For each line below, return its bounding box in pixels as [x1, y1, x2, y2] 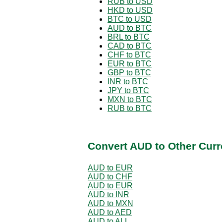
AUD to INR [88, 190, 129, 199]
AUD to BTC [108, 23, 152, 32]
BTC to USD [108, 14, 152, 23]
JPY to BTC [108, 86, 149, 95]
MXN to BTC [108, 95, 152, 104]
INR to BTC [108, 77, 148, 86]
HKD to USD [108, 5, 153, 14]
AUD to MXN [88, 199, 133, 208]
